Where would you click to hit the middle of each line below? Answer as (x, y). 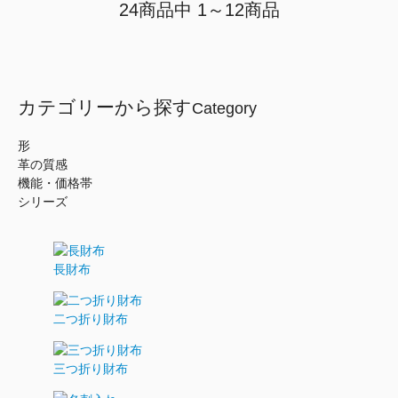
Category (224, 109)
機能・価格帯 (55, 183)
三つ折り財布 (91, 368)
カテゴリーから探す (105, 107)
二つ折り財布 (91, 318)
